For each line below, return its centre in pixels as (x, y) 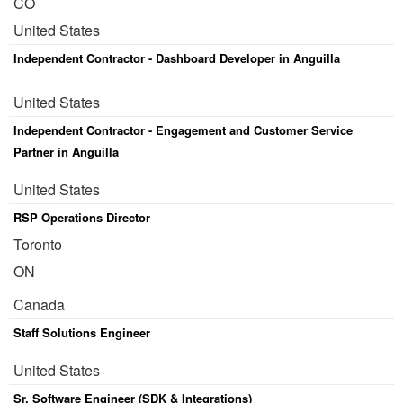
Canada (39, 304)
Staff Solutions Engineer (82, 332)
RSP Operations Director (82, 217)
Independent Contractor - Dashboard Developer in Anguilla (177, 58)
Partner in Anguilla (66, 152)
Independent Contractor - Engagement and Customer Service (183, 130)
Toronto (38, 244)
